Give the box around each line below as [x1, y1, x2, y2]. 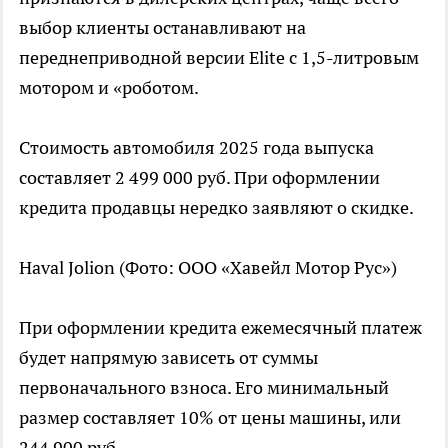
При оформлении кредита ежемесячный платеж [19, 315, 422, 339]
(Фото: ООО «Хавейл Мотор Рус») [119, 255, 397, 279]
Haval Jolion [19, 255, 115, 279]
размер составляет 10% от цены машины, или [19, 405, 401, 429]
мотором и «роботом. [19, 75, 199, 99]
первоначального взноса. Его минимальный [19, 375, 389, 399]
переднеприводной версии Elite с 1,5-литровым [19, 45, 419, 69]
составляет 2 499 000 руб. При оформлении [19, 165, 380, 189]
